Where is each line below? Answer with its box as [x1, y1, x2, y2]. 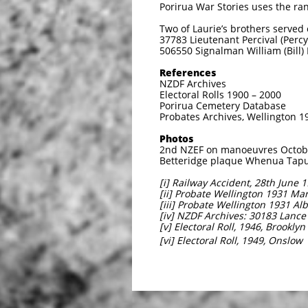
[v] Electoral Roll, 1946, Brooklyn [159, 220, 305, 233]
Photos [159, 132, 193, 145]
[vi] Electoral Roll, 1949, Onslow [159, 234, 302, 247]
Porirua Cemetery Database [159, 99, 286, 112]
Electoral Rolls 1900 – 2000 [159, 88, 281, 101]
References [159, 66, 216, 79]
